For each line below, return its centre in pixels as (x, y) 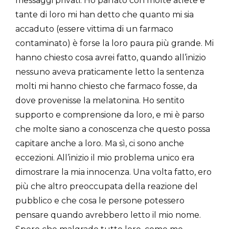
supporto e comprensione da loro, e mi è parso (110, 114)
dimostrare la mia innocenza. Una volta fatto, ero (113, 172)
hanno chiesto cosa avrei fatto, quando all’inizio (111, 57)
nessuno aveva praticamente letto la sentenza (110, 72)
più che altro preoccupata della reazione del (107, 186)
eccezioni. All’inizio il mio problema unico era (105, 157)
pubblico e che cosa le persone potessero (100, 200)
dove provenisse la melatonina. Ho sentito (100, 100)
